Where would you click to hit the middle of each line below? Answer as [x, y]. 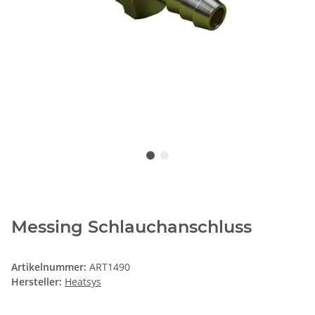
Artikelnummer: [50, 267]
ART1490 [110, 267]
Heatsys [83, 282]
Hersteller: [37, 282]
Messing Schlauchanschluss [131, 227]
